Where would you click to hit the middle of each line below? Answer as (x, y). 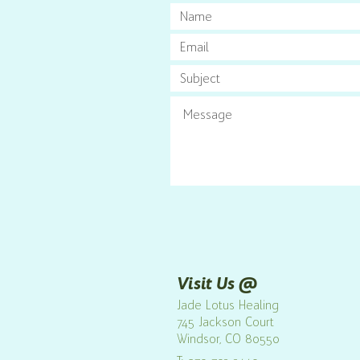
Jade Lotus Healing (228, 305)
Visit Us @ (217, 283)
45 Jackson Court (228, 322)
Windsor (198, 339)
